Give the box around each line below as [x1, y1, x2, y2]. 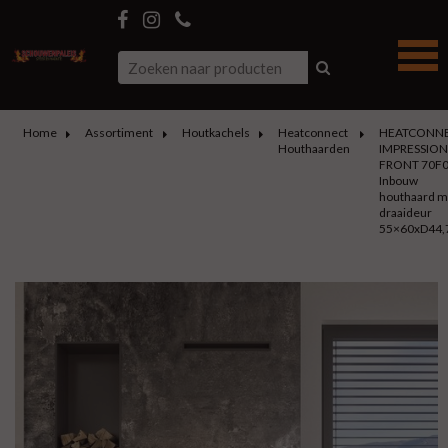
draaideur [378, 205, 432, 220]
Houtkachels [181, 125, 250, 140]
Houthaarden [278, 141, 350, 156]
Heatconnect [278, 125, 348, 140]
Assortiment [85, 125, 153, 140]
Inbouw [378, 173, 418, 188]
